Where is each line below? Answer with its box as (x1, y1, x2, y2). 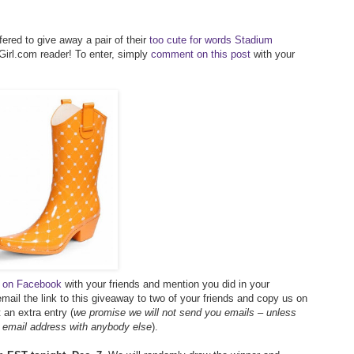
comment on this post (151, 47, 250, 60)
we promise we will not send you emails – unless (73, 306, 296, 318)
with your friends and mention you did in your (62, 277, 269, 290)
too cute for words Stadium (149, 33, 273, 46)
